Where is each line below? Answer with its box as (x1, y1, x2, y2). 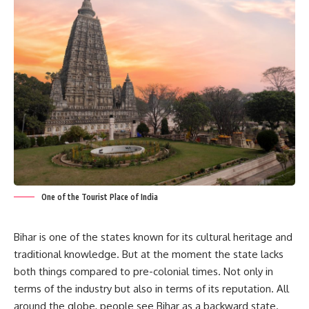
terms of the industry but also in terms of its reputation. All (14, 282, 289, 296)
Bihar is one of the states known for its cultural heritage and (14, 230, 292, 244)
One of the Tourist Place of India (41, 192, 158, 203)
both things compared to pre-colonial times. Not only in (14, 265, 273, 279)
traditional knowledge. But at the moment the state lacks (14, 248, 283, 261)
